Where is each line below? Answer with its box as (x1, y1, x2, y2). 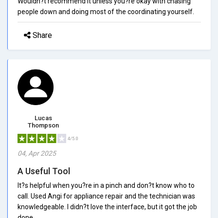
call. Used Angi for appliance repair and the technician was (18, 192, 195, 200)
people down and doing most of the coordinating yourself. (18, 7, 194, 16)
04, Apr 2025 (18, 149, 56, 157)
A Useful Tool (18, 165, 70, 176)
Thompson (27, 121, 59, 129)
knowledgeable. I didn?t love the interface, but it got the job (18, 202, 197, 211)
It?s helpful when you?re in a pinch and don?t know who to (18, 181, 195, 189)
